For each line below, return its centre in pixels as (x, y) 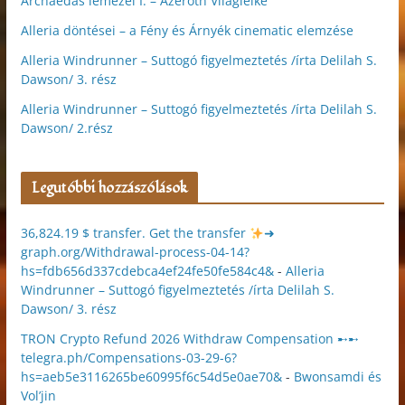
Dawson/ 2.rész (66, 128)
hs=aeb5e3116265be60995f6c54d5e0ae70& (151, 377)
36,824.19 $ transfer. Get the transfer (135, 233)
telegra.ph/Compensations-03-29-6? (128, 358)
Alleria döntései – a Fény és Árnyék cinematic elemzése (187, 31)
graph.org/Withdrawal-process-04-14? (135, 252)
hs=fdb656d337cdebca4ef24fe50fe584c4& (147, 271)
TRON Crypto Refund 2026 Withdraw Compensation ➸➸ (189, 339)
